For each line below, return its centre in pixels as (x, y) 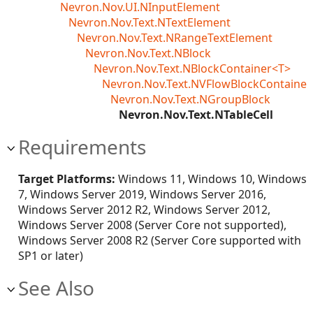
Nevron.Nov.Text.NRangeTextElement (175, 38)
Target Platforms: (67, 179)
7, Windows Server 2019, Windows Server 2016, (142, 194)
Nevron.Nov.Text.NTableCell (196, 115)
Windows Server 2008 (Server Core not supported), (152, 225)
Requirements (82, 147)
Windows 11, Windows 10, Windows (211, 179)
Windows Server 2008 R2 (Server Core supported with (160, 240)
